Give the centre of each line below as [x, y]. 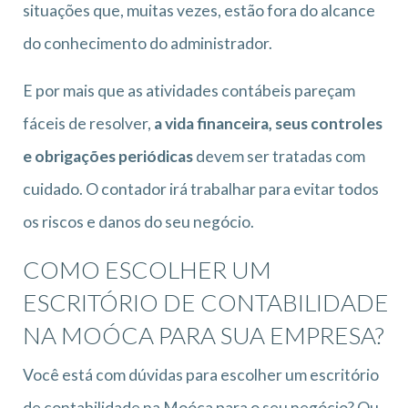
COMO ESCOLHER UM [147, 269]
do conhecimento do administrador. [148, 43]
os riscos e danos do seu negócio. [138, 221]
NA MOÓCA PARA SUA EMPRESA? [204, 335]
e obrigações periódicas [108, 156]
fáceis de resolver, [88, 123]
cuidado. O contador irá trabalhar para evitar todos [201, 189]
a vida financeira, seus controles [268, 123]
